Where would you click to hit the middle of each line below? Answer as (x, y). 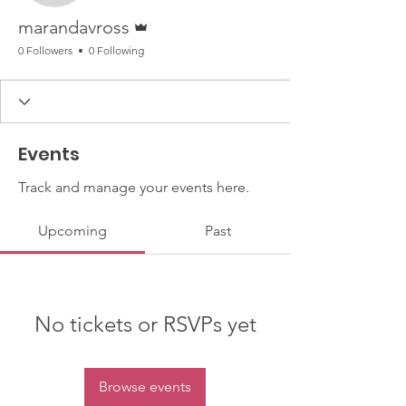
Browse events (145, 387)
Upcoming (72, 231)
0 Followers (45, 50)
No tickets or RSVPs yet (145, 324)
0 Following (116, 50)
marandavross (74, 27)
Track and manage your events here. (134, 187)
